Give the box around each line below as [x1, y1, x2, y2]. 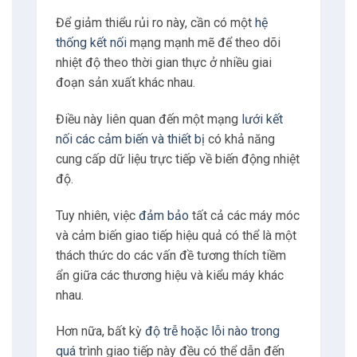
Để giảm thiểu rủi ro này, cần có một [55, 15, 255, 31]
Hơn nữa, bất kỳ [55, 324, 145, 339]
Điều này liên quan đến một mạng [55, 111, 241, 127]
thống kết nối [55, 35, 127, 51]
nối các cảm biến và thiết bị [55, 131, 205, 147]
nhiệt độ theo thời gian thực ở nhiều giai [55, 55, 272, 71]
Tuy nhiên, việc [55, 207, 139, 223]
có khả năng [204, 131, 275, 147]
